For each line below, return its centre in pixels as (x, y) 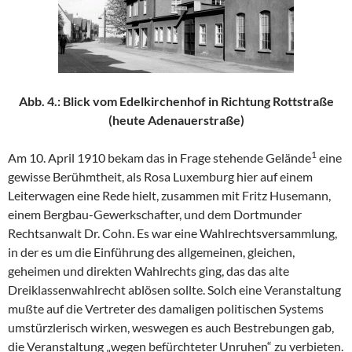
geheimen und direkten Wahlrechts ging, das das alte (148, 271)
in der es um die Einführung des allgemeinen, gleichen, (151, 252)
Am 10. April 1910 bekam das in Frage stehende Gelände (159, 158)
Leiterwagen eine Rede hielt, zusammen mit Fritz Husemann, (169, 196)
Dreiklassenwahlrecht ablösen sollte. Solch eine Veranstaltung (174, 290)
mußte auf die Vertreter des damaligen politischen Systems (166, 309)
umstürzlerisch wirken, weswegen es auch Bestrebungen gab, (171, 328)
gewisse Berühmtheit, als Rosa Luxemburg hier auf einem (160, 177)
